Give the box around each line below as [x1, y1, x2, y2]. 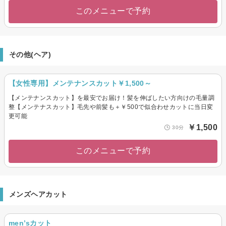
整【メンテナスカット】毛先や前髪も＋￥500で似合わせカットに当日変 [9, 103, 213, 110]
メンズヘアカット [9, 190, 68, 198]
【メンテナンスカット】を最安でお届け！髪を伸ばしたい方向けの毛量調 [9, 94, 214, 101]
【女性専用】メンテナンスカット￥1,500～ [9, 79, 152, 87]
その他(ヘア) [9, 50, 51, 59]
